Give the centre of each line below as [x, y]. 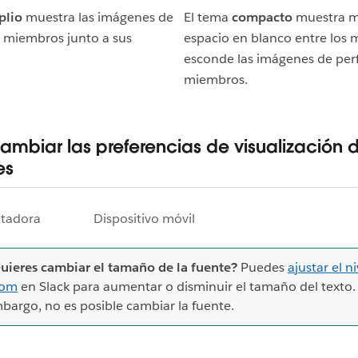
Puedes [264, 268]
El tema [208, 18]
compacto [263, 18]
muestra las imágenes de [98, 18]
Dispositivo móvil [144, 219]
